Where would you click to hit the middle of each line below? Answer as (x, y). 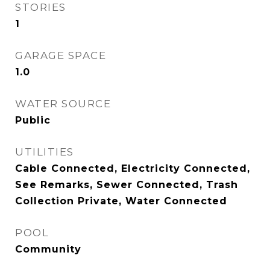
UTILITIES (45, 152)
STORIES (41, 7)
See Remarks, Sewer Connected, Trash (127, 185)
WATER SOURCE (63, 104)
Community (48, 249)
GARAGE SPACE (61, 55)
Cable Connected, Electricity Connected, (133, 168)
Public (33, 120)
